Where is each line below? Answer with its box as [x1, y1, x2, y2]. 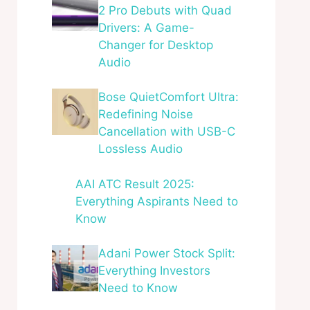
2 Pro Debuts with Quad [98, 3, 232, 17]
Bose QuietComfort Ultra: [98, 90, 239, 104]
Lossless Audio [98, 142, 183, 156]
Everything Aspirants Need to [75, 194, 239, 208]
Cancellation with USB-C [98, 125, 235, 138]
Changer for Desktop [98, 37, 213, 52]
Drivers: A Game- [98, 20, 194, 35]
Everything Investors [98, 264, 210, 277]
